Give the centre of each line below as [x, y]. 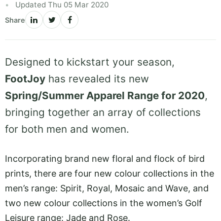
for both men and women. [67, 129]
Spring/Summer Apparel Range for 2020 [105, 96]
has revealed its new [97, 79]
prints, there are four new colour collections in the [110, 173]
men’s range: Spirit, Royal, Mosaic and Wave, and [107, 188]
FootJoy [25, 79]
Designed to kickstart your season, [90, 62]
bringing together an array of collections [103, 112]
